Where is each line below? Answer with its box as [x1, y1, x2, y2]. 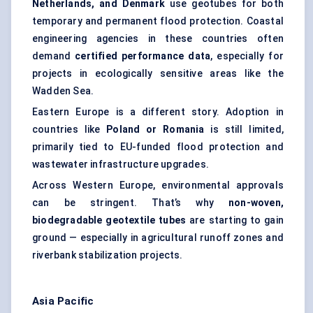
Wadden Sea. [32, 85, 94, 97]
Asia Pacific [32, 295, 94, 308]
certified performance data [75, 50, 211, 62]
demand [32, 50, 75, 62]
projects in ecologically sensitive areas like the [32, 68, 284, 80]
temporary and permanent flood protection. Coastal [32, 15, 284, 27]
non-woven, [228, 197, 284, 209]
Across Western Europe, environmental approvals [32, 180, 284, 191]
